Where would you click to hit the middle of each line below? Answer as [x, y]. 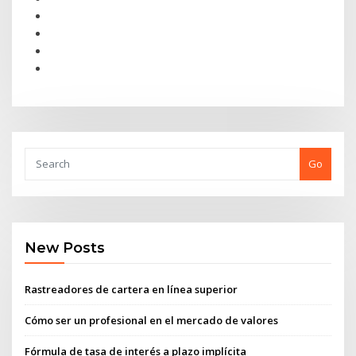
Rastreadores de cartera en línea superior [132, 289]
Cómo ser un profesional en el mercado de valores [152, 320]
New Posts [65, 248]
